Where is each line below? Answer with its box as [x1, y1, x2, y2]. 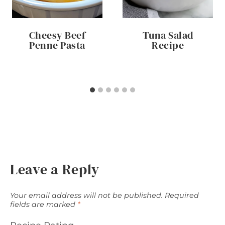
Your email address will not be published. [10, 191, 163, 200]
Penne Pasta [29, 38, 85, 53]
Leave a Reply [10, 160, 100, 179]
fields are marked [10, 200, 77, 209]
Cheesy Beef [29, 28, 86, 43]
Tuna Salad [142, 28, 193, 43]
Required [165, 191, 199, 200]
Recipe [152, 38, 184, 53]
